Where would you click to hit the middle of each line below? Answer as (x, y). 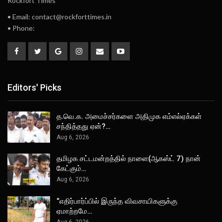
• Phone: (21, 28)
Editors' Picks (34, 88)
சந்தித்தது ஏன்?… (83, 126)
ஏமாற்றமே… (74, 211)
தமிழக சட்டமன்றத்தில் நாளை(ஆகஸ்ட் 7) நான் (129, 159)
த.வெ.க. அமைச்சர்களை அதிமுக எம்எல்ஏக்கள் (129, 116)
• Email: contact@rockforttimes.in (59, 16)
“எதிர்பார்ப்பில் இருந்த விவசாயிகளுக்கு (117, 201)
